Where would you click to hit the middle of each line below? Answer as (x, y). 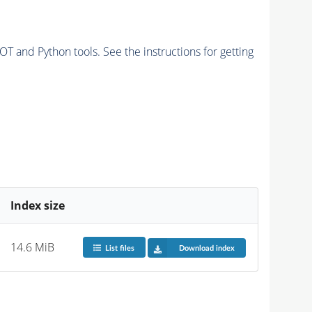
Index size (38, 205)
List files (119, 248)
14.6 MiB (33, 247)
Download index (206, 248)
